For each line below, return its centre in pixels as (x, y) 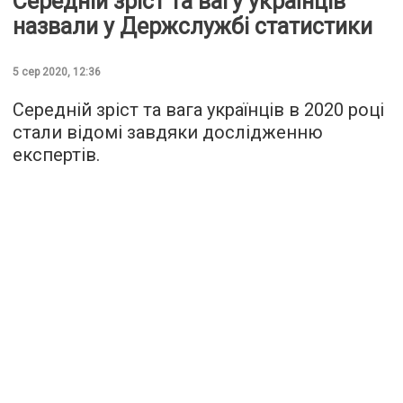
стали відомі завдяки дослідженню (168, 132)
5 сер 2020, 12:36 (57, 72)
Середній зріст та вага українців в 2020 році (198, 110)
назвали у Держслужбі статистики (193, 27)
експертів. (56, 155)
